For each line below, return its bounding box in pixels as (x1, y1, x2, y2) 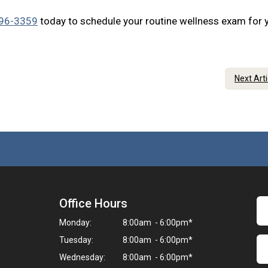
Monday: (59, 218, 92, 227)
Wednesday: (59, 252, 105, 262)
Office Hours (59, 196, 127, 211)
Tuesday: (59, 235, 93, 245)
